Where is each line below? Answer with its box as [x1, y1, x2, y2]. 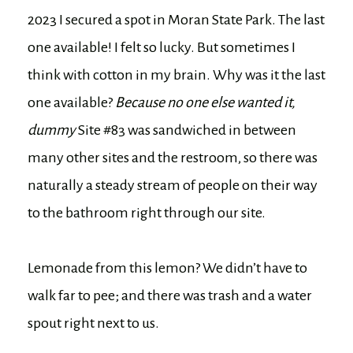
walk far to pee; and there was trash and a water [28, 288, 312, 304]
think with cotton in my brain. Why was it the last [28, 67, 325, 84]
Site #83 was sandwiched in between [78, 122, 296, 139]
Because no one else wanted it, [115, 95, 295, 111]
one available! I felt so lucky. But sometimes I [28, 39, 295, 56]
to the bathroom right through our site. [28, 205, 266, 221]
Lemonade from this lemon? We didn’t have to [28, 260, 307, 277]
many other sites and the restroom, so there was [28, 150, 318, 166]
